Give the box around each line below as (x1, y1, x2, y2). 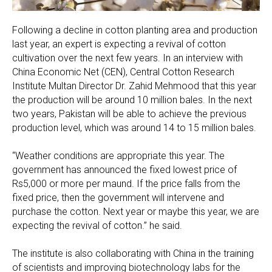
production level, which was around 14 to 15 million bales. (12, 122, 256, 134)
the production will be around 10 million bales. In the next (12, 94, 252, 106)
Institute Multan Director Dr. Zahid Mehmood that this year (12, 80, 256, 92)
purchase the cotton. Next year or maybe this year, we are (12, 206, 259, 218)
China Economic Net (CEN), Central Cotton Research (12, 66, 234, 78)
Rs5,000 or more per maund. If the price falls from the (12, 178, 240, 190)
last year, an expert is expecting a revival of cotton (12, 38, 226, 50)
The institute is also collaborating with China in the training (12, 248, 254, 260)
